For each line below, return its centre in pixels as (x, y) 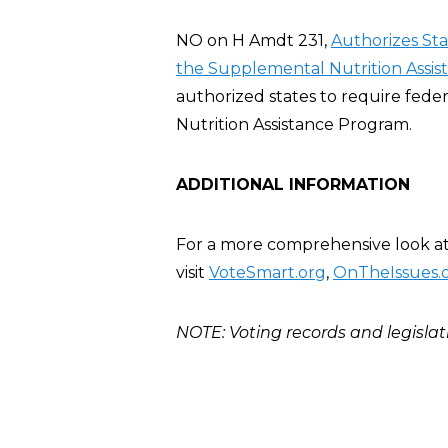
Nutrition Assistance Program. (294, 124)
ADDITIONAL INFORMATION (293, 184)
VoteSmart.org (267, 272)
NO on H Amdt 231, (253, 40)
